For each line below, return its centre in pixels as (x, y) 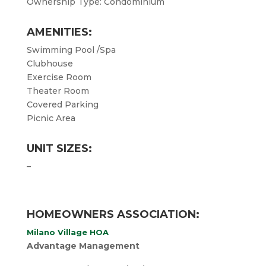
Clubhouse (50, 64)
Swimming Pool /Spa (71, 50)
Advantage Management (83, 246)
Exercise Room (59, 77)
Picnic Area (51, 118)
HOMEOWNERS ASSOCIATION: (113, 214)
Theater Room (58, 91)
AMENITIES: (59, 32)
